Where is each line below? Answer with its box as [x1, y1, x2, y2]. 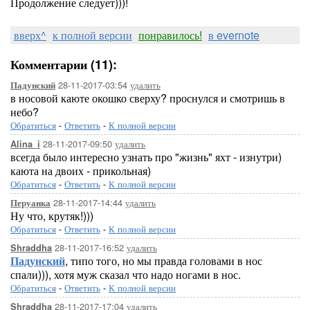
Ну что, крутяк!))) [10, 208, 93, 224]
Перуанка [10, 197, 51, 209]
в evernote [208, 27, 259, 43]
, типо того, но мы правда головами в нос [65, 253, 262, 268]
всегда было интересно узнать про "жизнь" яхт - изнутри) [10, 149, 282, 165]
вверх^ [14, 27, 46, 43]
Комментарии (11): [10, 55, 117, 73]
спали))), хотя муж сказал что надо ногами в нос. [10, 266, 241, 282]
